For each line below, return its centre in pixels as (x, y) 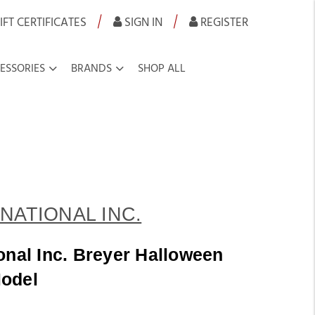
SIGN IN (142, 22)
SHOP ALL (161, 69)
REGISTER (223, 22)
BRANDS (91, 69)
